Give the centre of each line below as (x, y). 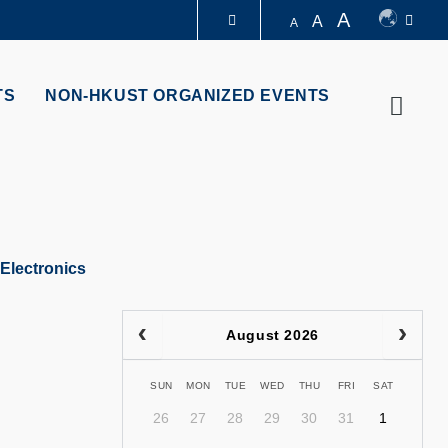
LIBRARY (151, 83)
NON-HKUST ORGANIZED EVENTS (187, 95)
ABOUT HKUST (151, 127)
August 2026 (272, 334)
